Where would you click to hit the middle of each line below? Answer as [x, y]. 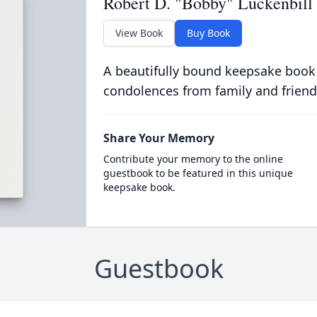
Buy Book [208, 33]
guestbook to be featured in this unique [198, 173]
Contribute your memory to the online [193, 159]
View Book [139, 33]
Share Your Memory [158, 138]
